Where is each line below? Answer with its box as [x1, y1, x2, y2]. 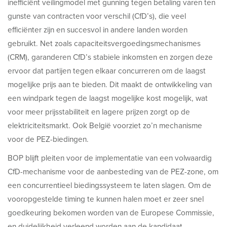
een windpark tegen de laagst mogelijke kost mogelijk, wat [8, 92, 208, 104]
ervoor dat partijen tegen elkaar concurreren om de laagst [8, 65, 206, 77]
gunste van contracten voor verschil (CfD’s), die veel [8, 10, 186, 22]
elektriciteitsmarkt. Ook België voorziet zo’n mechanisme [8, 120, 202, 131]
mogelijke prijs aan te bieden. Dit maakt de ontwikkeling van [8, 79, 212, 90]
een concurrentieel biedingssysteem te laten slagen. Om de [8, 179, 211, 191]
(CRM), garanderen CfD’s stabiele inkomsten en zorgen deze [8, 51, 213, 63]
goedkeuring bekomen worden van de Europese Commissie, [8, 207, 214, 218]
